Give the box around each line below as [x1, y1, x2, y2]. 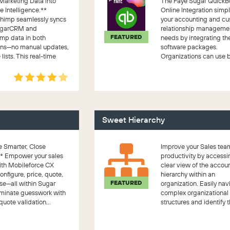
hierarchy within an [161, 170, 216, 178]
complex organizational [161, 188, 229, 197]
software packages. [161, 43, 218, 51]
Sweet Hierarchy [102, 114, 165, 125]
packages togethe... [161, 61, 219, 69]
